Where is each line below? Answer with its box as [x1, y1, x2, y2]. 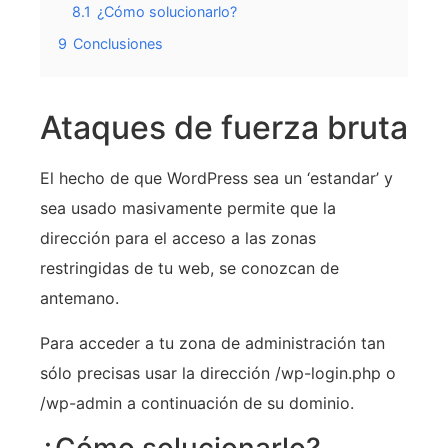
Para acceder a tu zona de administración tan [40, 332, 385, 353]
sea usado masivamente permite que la [40, 198, 336, 219]
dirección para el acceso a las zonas [40, 228, 316, 249]
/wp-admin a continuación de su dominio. [40, 392, 354, 413]
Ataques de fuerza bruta [40, 108, 408, 148]
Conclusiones [73, 35, 163, 53]
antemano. [40, 288, 119, 309]
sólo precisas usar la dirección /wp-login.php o [40, 362, 396, 383]
